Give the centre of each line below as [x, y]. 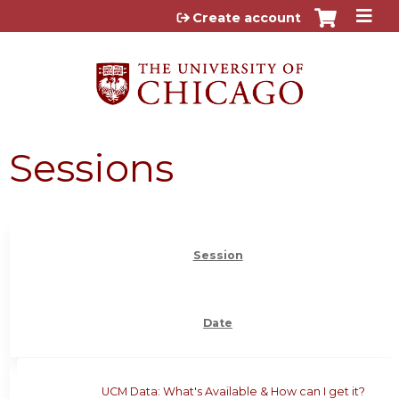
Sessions [91, 167]
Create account [247, 18]
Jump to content [199, 14]
